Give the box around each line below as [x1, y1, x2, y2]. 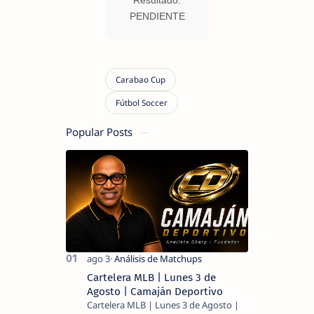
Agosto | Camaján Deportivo [87, 285, 223, 299]
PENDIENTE [129, 10, 185, 22]
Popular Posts [66, 124, 135, 139]
